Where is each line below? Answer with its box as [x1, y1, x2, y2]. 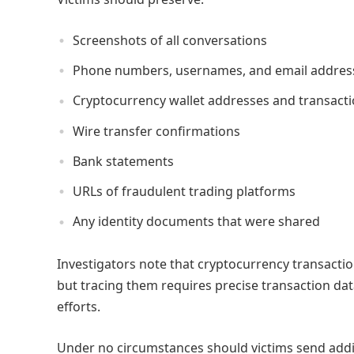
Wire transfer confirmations [73, 122, 240, 140]
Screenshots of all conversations [73, 32, 267, 50]
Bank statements [73, 152, 174, 170]
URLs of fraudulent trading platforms [73, 183, 296, 201]
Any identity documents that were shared [73, 213, 320, 231]
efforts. [57, 297, 100, 315]
